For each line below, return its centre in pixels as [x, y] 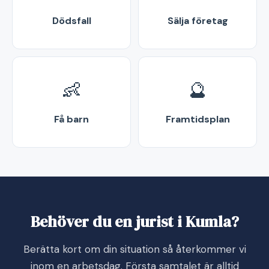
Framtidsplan [198, 119]
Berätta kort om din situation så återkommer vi [134, 249]
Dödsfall [71, 21]
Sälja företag [198, 21]
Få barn [71, 119]
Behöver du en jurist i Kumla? [134, 222]
